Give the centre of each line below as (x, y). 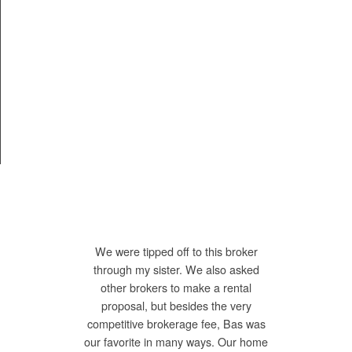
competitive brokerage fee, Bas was (176, 324)
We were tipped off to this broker (176, 252)
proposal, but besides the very (176, 306)
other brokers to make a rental (176, 288)
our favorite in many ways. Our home (176, 342)
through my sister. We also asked (176, 270)
